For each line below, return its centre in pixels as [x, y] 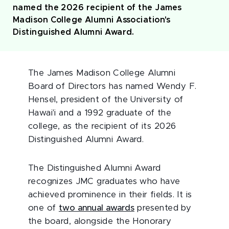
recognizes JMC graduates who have [104, 181]
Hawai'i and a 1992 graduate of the [100, 113]
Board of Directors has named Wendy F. [112, 86]
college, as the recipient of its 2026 [102, 126]
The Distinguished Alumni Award [95, 168]
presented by [163, 208]
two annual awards [96, 208]
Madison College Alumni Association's [92, 20]
